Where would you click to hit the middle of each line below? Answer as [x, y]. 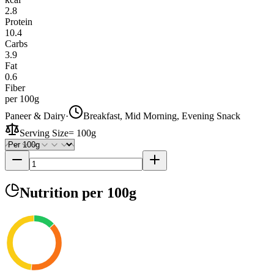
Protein [19, 21]
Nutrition [51, 192]
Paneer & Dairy [35, 116]
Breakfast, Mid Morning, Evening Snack [162, 116]
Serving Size [44, 133]
